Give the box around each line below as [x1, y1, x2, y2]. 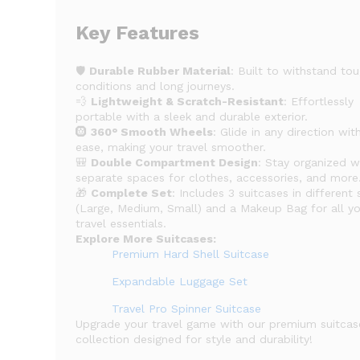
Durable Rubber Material [89, 64, 231, 77]
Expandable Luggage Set [112, 275, 248, 288]
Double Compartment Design [91, 156, 259, 169]
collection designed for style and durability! [76, 333, 313, 346]
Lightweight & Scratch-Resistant [91, 95, 284, 108]
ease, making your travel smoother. [76, 141, 267, 153]
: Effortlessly [284, 95, 354, 108]
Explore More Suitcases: [76, 232, 217, 245]
